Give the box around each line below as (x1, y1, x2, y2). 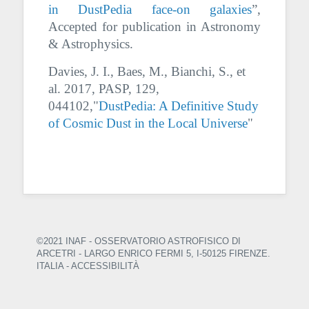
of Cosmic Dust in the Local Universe (48, 115, 248, 130)
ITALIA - (36, 260, 71, 271)
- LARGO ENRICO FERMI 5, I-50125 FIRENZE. (75, 248, 270, 259)
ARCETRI (36, 248, 76, 259)
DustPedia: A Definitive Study (98, 98, 259, 113)
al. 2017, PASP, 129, (48, 81, 159, 96)
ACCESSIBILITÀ (70, 260, 139, 271)
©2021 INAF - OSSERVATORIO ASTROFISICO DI (36, 235, 241, 246)
